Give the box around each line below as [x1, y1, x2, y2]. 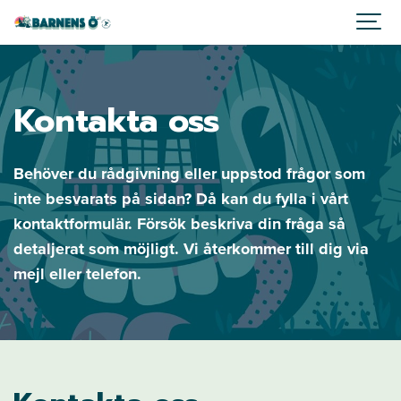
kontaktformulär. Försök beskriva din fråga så [13, 214, 346, 234]
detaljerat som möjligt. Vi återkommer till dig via [13, 239, 369, 259]
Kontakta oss [13, 97, 219, 145]
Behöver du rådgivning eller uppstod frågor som [13, 164, 365, 183]
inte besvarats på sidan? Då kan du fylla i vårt [13, 189, 348, 209]
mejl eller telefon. [13, 264, 146, 284]
